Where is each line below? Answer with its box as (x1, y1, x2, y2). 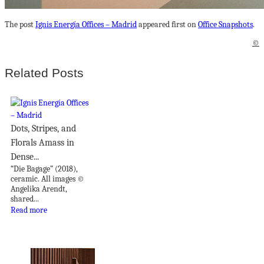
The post (5, 19, 35, 29)
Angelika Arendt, (11, 183, 67, 194)
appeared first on (137, 19, 198, 29)
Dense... (11, 151, 39, 162)
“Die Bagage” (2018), (11, 163, 78, 174)
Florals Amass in (11, 137, 74, 148)
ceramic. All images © (11, 173, 84, 184)
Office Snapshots (198, 19, 253, 29)
